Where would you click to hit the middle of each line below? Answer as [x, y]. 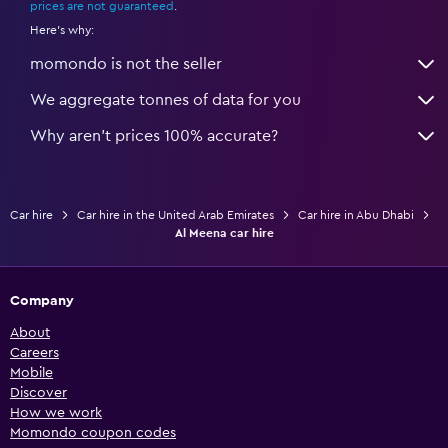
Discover [38, 393]
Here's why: [62, 30]
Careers [34, 353]
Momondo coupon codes [93, 433]
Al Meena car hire [224, 233]
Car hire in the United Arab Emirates [175, 215]
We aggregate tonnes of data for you [165, 100]
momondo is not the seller [126, 64]
